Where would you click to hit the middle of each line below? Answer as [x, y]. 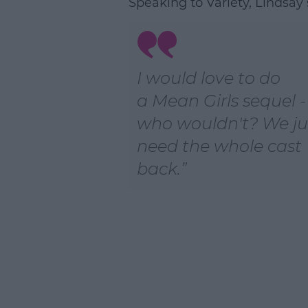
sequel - [272, 101]
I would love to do [208, 78]
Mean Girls [195, 101]
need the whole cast [219, 146]
